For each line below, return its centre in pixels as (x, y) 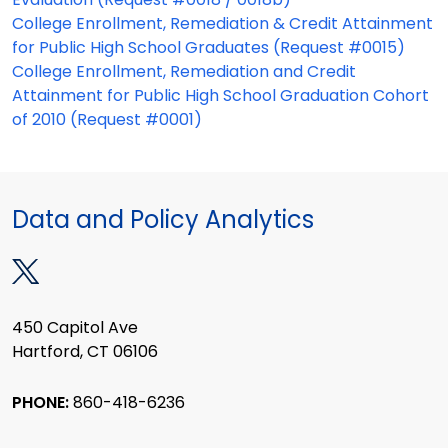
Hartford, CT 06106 (85, 352)
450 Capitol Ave (75, 328)
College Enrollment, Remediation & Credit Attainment (222, 23)
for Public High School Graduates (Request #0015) (208, 47)
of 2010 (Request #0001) (107, 119)
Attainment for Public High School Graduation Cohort (220, 95)
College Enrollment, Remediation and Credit (184, 71)
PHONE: (42, 402)
